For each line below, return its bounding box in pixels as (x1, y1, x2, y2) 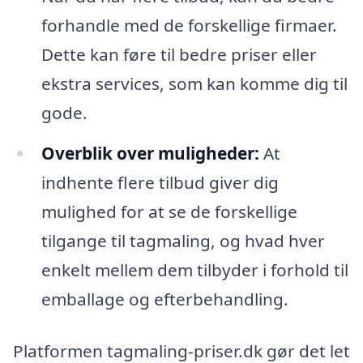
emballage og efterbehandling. (41, 288, 288, 311)
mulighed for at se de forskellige (41, 200, 297, 224)
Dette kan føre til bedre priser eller (41, 43, 317, 66)
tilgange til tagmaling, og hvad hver (41, 229, 325, 253)
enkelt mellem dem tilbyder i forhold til (41, 258, 348, 282)
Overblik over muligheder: (41, 142, 259, 165)
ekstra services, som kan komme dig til (41, 72, 348, 96)
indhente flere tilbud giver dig (41, 171, 279, 194)
